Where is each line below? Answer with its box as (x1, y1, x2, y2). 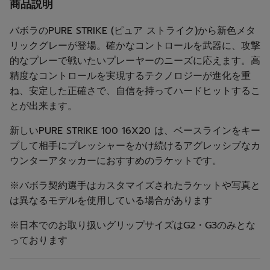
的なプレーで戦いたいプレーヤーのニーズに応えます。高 (10, 54, 260, 68)
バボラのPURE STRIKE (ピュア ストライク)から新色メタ (10, 24, 256, 38)
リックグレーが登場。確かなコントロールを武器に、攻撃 (10, 39, 260, 53)
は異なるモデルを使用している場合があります (10, 193, 212, 208)
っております (10, 233, 67, 248)
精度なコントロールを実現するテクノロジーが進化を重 (10, 69, 251, 83)
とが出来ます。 (10, 99, 77, 113)
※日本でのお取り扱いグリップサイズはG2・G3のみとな (10, 218, 256, 233)
